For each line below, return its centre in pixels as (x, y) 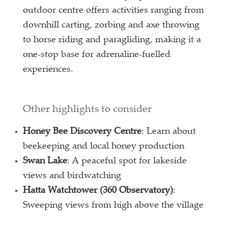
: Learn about (169, 132)
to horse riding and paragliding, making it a (112, 40)
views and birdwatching (72, 176)
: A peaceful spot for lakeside (127, 162)
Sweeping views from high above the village (113, 206)
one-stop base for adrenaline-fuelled (97, 55)
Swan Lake (45, 162)
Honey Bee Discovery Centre (82, 132)
